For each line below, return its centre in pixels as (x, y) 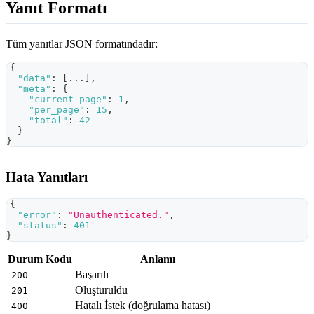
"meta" (34, 88)
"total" (48, 120)
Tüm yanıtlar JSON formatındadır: (82, 43)
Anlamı (157, 259)
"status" (40, 225)
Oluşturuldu (101, 290)
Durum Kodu (40, 259)
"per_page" (57, 109)
